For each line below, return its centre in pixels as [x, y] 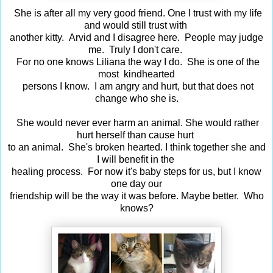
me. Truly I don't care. [136, 49]
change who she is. [136, 98]
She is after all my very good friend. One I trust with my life [136, 13]
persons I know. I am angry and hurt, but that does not [136, 86]
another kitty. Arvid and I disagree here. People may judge [136, 37]
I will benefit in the [136, 159]
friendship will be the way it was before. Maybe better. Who [136, 196]
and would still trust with [136, 25]
